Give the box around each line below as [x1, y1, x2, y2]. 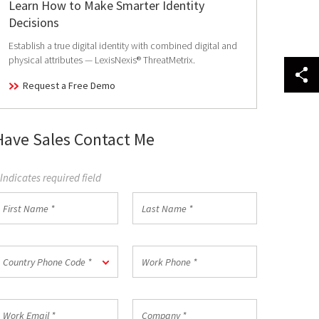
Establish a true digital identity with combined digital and [9, 39, 237, 52]
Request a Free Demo [23, 79, 115, 92]
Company [132, 299, 181, 313]
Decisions [9, 14, 59, 31]
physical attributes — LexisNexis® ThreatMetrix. [9, 53, 195, 66]
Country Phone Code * [3, 255, 92, 268]
